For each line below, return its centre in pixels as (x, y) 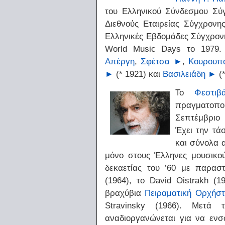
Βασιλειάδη (184, 74)
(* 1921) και (138, 74)
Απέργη (120, 61)
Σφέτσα (155, 61)
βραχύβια (125, 193)
